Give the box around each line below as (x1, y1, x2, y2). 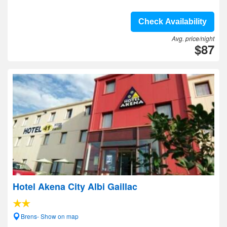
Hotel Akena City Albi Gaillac (13, 180, 137, 193)
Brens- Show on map (21, 212, 79, 220)
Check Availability (138, 17, 207, 26)
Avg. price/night (172, 34, 214, 43)
